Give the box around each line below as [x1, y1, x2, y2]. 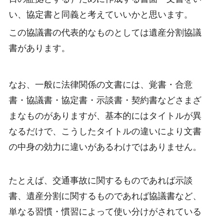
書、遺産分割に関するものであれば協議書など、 [9, 191, 201, 201]
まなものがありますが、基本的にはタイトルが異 [9, 110, 201, 121]
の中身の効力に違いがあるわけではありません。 [9, 141, 201, 152]
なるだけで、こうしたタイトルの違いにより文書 [9, 126, 201, 136]
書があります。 [9, 43, 70, 54]
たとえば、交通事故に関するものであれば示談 [9, 175, 193, 186]
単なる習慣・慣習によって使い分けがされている [9, 206, 201, 217]
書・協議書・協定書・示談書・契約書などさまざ [9, 94, 201, 105]
